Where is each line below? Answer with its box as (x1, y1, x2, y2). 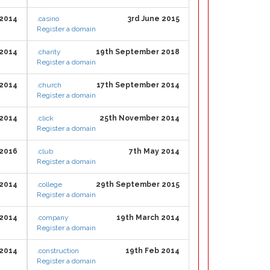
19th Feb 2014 (125, 246, 180, 255)
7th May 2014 (129, 147, 180, 155)
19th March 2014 (116, 213, 180, 222)
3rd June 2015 (128, 14, 180, 23)
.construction (37, 246, 79, 255)
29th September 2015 (96, 180, 180, 189)
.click (37, 114, 54, 122)
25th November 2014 (99, 114, 180, 122)
